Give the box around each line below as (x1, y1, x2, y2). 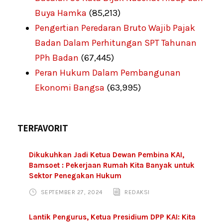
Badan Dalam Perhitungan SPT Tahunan (35, 37, 197, 49)
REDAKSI (124, 189, 150, 196)
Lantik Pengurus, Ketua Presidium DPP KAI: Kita (29, 213, 196, 222)
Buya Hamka (35, 7, 87, 19)
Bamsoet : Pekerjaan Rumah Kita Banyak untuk (29, 161, 195, 170)
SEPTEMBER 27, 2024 (40, 189, 103, 196)
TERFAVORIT (17, 122, 68, 134)
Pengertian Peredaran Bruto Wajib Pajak (35, 22, 195, 34)
